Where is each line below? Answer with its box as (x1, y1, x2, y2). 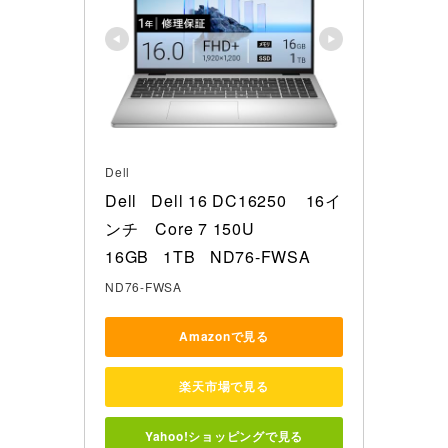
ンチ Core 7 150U (105, 216, 260, 240)
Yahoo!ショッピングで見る (144, 427, 304, 446)
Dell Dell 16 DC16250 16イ (105, 188, 342, 212)
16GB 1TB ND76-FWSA (105, 244, 311, 268)
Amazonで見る (179, 327, 269, 346)
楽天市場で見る (179, 377, 269, 396)
